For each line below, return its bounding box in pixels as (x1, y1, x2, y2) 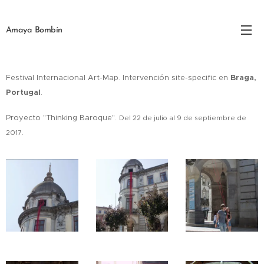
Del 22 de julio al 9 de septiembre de (119, 114, 246, 122)
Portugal (6, 87, 41, 97)
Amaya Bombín (6, 25, 62, 35)
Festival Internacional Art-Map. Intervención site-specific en (6, 73, 230, 82)
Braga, (230, 72, 256, 82)
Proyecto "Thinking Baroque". (6, 113, 119, 123)
